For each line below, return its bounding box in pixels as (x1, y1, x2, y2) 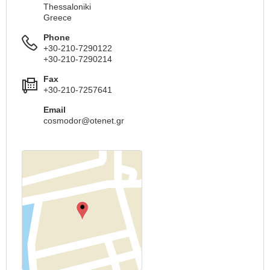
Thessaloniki (43, 2, 91, 11)
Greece (43, 13, 72, 22)
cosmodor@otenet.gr (43, 116, 124, 125)
